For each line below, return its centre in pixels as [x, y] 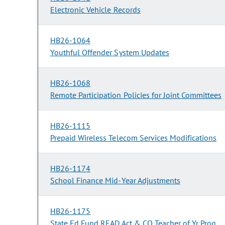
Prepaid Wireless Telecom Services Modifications [134, 138]
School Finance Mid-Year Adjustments [115, 181]
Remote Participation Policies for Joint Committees [136, 95]
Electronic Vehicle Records [95, 10]
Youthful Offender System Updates [110, 52]
